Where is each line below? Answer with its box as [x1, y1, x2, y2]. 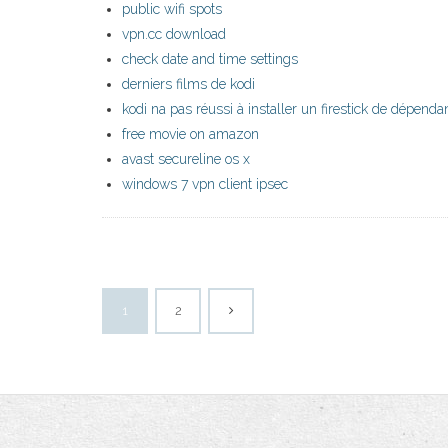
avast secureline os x [122, 151, 250, 168]
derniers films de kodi [122, 76, 255, 93]
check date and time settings [122, 51, 298, 68]
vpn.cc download [122, 26, 226, 43]
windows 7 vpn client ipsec [122, 176, 288, 193]
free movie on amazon [122, 126, 259, 143]
